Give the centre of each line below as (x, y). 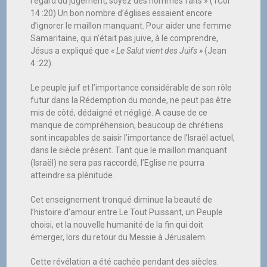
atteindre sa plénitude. (73, 176)
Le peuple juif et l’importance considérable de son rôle (131, 88)
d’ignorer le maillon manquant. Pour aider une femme (131, 26)
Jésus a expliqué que (71, 51)
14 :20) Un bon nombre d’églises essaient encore (122, 13)
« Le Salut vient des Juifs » (157, 51)
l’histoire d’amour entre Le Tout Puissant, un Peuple (127, 212)
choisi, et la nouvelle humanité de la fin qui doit (117, 225)
